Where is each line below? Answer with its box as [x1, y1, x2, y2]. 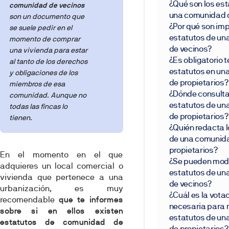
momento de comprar [9, 35, 81, 43]
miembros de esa [9, 80, 65, 88]
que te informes [58, 194, 123, 204]
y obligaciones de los [9, 68, 78, 77]
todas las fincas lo [9, 102, 68, 111]
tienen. [9, 113, 33, 122]
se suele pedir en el [9, 24, 73, 32]
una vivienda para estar [9, 46, 88, 55]
